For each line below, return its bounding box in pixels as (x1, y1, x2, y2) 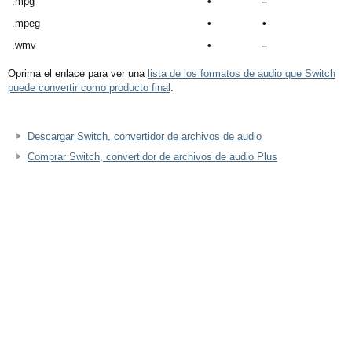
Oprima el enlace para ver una (8, 68, 148, 79)
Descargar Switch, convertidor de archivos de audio (27, 130, 262, 142)
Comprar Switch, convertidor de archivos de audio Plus (27, 151, 277, 163)
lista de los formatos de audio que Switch (148, 68, 335, 79)
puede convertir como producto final (8, 82, 170, 93)
